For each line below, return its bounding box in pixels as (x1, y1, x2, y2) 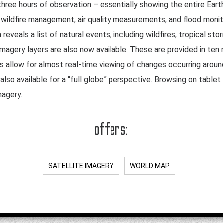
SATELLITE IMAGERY (48, 161, 114, 170)
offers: (95, 119, 128, 139)
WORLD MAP (130, 161, 170, 170)
